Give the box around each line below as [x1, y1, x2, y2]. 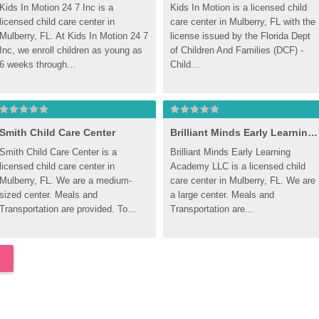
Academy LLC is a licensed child [170, 161, 305, 172]
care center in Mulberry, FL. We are [170, 175, 315, 186]
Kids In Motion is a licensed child [170, 2, 307, 13]
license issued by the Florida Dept [170, 31, 310, 41]
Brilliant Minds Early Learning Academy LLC [308, 127, 318, 138]
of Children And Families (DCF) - [170, 45, 303, 56]
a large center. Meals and [170, 189, 274, 200]
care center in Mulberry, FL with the [170, 16, 315, 27]
